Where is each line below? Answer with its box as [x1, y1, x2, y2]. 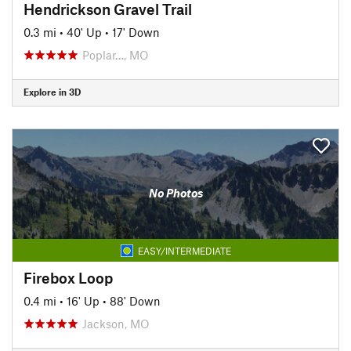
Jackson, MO [82, 316, 150, 331]
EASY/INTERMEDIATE [137, 244, 231, 256]
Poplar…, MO [82, 47, 149, 62]
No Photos [148, 186, 203, 200]
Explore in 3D [24, 86, 81, 97]
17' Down [112, 24, 160, 39]
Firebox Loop [24, 268, 113, 287]
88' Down [110, 293, 161, 308]
